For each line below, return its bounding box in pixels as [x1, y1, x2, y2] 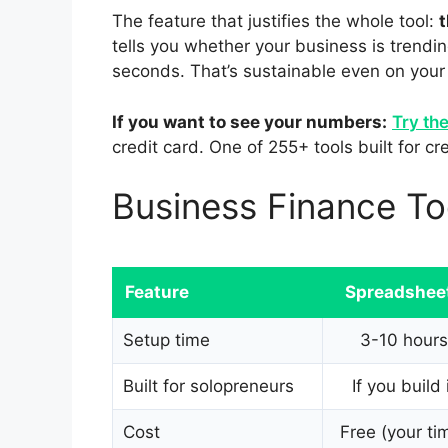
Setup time [123, 330, 210, 351]
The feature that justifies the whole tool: [112, 11, 439, 32]
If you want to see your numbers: [112, 111, 387, 132]
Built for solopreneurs [123, 376, 294, 397]
